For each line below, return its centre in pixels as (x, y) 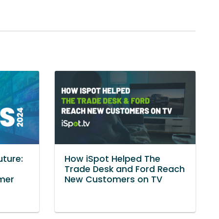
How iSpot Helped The (112, 159)
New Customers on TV (113, 179)
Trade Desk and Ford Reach (125, 169)
